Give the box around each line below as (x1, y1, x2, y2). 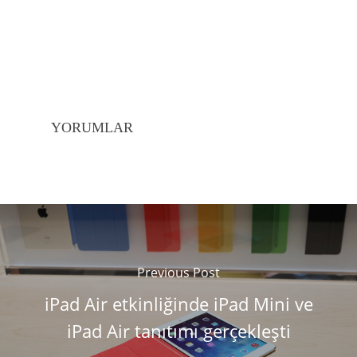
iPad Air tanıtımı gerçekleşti (66, 319, 291, 343)
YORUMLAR (51, 120, 133, 136)
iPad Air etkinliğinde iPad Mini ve (44, 292, 313, 316)
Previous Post (137, 264, 220, 282)
